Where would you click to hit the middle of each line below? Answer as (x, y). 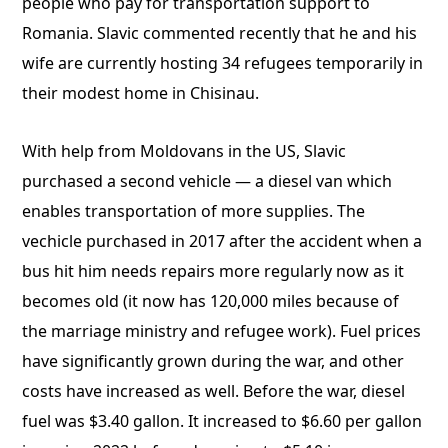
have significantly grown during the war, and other (213, 361)
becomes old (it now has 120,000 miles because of (211, 301)
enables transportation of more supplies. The (194, 211)
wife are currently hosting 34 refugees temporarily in (223, 63)
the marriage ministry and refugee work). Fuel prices (222, 331)
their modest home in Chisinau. (141, 93)
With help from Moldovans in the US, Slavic (184, 151)
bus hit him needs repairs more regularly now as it (213, 271)
